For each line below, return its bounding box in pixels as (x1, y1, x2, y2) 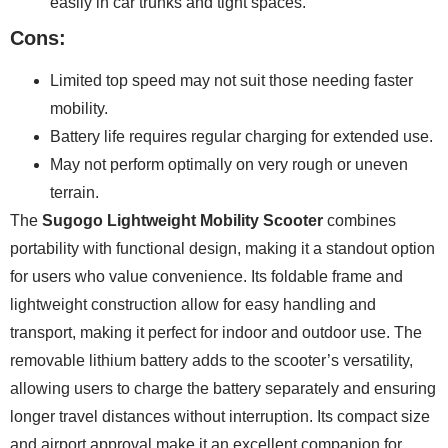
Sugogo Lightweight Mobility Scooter (42, 211, 323, 229)
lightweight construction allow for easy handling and (10, 295, 376, 313)
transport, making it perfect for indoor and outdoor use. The (10, 323, 422, 341)
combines (323, 211, 396, 229)
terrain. (50, 183, 99, 201)
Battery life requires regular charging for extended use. (50, 127, 433, 145)
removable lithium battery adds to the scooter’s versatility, (10, 351, 413, 369)
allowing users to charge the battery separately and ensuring (10, 379, 436, 397)
